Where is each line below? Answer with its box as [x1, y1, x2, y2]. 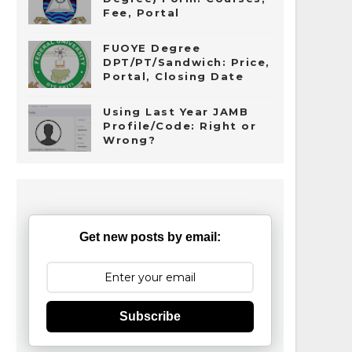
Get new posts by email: [79, 230, 221, 244]
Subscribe [119, 310, 181, 323]
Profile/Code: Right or [103, 119, 256, 132]
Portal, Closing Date [103, 70, 244, 82]
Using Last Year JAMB [103, 105, 248, 118]
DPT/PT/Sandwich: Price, [103, 56, 270, 68]
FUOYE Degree [103, 42, 200, 54]
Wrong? [103, 134, 156, 146]
